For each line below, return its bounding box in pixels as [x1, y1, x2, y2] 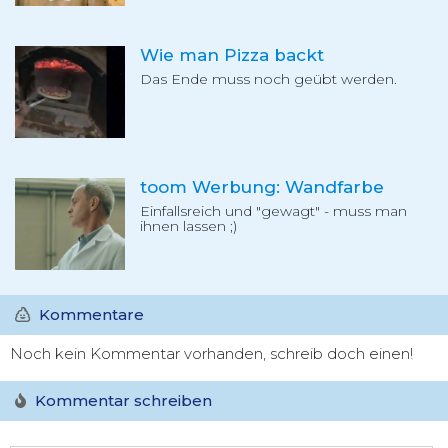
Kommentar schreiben [31, 390, 212, 410]
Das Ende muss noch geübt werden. [140, 70, 397, 89]
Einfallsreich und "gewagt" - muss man [140, 201, 407, 220]
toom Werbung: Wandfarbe [140, 176, 384, 197]
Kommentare [35, 304, 144, 324]
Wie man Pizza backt [140, 45, 324, 66]
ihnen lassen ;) [140, 216, 237, 235]
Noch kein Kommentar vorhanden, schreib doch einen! [10, 343, 413, 363]
